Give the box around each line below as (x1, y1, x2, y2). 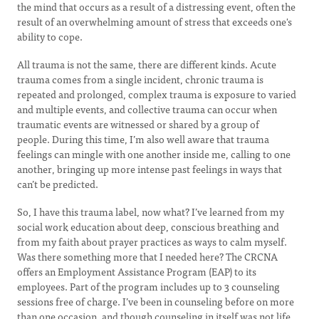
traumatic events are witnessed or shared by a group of (17, 116, 259, 132)
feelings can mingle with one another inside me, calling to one (17, 146, 291, 162)
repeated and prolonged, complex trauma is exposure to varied (17, 86, 296, 102)
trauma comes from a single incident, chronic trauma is (17, 71, 263, 87)
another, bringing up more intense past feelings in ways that (17, 161, 282, 177)
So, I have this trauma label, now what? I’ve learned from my (17, 204, 284, 219)
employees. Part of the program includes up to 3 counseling (17, 278, 280, 294)
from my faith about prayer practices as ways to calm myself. (17, 234, 287, 249)
